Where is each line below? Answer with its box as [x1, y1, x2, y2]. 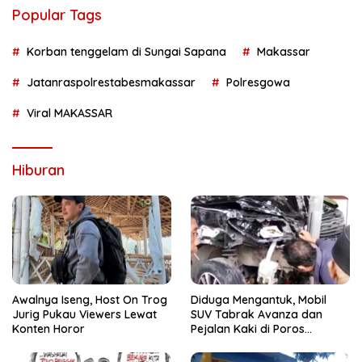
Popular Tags [12, 5, 102, 24]
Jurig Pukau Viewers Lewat [12, 306, 157, 322]
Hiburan [12, 160, 65, 179]
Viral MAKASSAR [27, 105, 112, 120]
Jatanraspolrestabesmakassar [27, 74, 196, 90]
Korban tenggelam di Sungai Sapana [27, 44, 226, 59]
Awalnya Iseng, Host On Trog [12, 292, 167, 307]
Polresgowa [226, 74, 290, 90]
